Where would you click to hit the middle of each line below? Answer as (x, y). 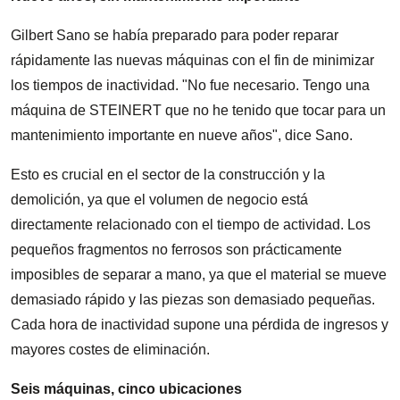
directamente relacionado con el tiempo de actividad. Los (191, 224)
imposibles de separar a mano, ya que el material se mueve (199, 274)
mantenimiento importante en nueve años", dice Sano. (182, 135)
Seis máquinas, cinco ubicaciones (126, 388)
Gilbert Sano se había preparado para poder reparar (175, 35)
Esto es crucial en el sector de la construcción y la (168, 174)
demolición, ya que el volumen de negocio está (159, 199)
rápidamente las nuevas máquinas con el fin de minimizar (192, 60)
